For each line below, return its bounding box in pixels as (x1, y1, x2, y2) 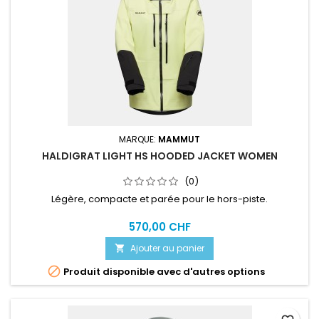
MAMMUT (158, 133, 200, 145)
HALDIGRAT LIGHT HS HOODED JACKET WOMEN (41, 149, 278, 163)
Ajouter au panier (130, 242, 204, 254)
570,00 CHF (128, 219, 191, 234)
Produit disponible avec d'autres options (61, 265, 265, 278)
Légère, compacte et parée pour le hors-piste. (51, 192, 268, 206)
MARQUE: (119, 133, 158, 145)
